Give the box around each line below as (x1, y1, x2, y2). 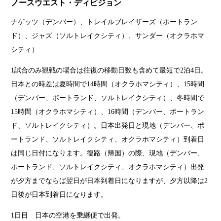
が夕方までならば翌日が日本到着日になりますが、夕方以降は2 (11, 177, 208, 184)
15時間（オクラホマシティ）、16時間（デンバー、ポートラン (11, 108, 205, 115)
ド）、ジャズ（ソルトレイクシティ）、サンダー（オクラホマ (11, 32, 205, 39)
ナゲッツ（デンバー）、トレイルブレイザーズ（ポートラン (11, 18, 198, 26)
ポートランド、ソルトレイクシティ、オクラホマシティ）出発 (11, 163, 205, 171)
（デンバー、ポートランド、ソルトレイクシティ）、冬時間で (11, 94, 205, 102)
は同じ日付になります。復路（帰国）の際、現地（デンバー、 (11, 149, 205, 157)
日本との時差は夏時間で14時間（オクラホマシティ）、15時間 (11, 80, 205, 88)
